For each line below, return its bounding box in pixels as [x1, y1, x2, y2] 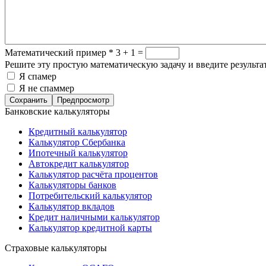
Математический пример [5, 47, 109, 58]
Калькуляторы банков [28, 180, 116, 191]
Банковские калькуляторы [5, 106, 110, 117]
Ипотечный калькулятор [28, 148, 128, 159]
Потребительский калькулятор [28, 191, 152, 201]
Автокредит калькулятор [28, 159, 129, 169]
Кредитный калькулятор [28, 126, 127, 137]
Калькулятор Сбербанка [28, 137, 125, 148]
